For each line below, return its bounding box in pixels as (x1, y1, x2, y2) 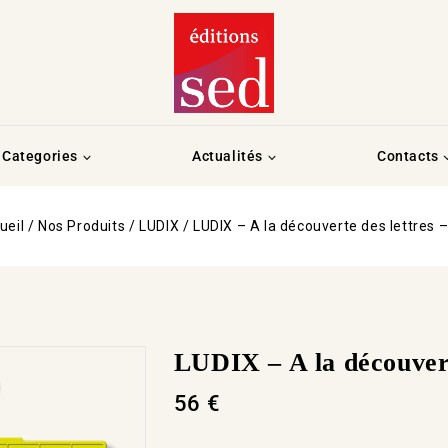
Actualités (191, 147, 263, 164)
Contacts (376, 147, 439, 164)
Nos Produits (38, 217, 126, 234)
